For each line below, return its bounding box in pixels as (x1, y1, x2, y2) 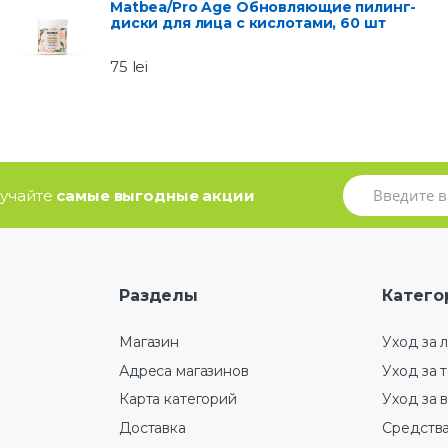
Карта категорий (119, 390, 237, 409)
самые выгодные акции (56, 186, 255, 206)
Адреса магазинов (119, 361, 249, 380)
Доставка (119, 418, 186, 437)
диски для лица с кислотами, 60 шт (110, 14, 386, 33)
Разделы (119, 286, 199, 306)
